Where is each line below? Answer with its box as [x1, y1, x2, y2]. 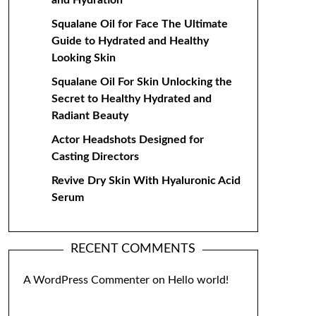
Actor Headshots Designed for [51, 134, 204, 145]
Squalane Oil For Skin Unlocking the [51, 76, 232, 87]
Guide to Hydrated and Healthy [51, 35, 209, 47]
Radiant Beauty [51, 110, 128, 121]
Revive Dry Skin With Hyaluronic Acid [51, 175, 241, 186]
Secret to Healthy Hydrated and [51, 93, 212, 104]
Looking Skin [51, 52, 116, 63]
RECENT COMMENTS [71, 243, 196, 255]
